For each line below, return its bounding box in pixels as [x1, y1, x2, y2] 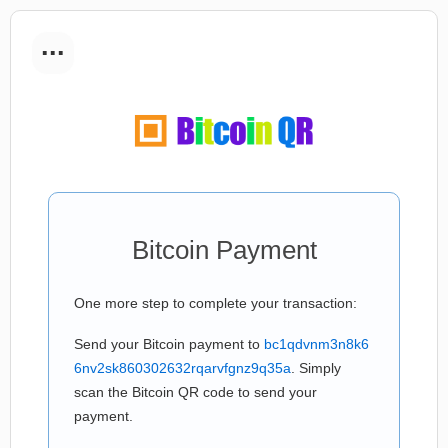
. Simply [291, 360, 341, 376]
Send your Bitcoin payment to [74, 336, 264, 352]
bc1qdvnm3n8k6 [264, 336, 369, 352]
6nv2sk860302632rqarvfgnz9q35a [74, 360, 291, 376]
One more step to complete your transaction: [74, 295, 357, 311]
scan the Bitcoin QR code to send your [74, 384, 317, 400]
